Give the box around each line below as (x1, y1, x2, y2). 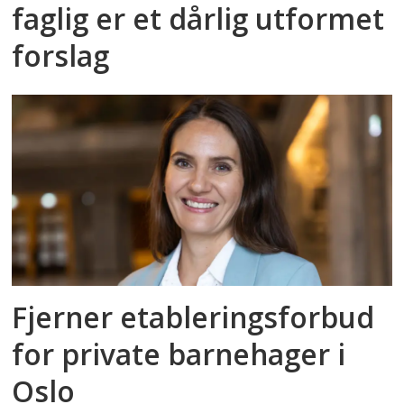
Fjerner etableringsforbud (12, 298, 375, 337)
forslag (12, 36, 110, 76)
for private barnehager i (12, 335, 346, 374)
